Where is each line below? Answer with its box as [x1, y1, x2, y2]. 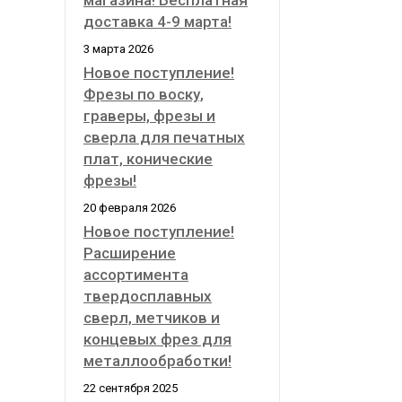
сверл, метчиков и [83, 309, 220, 327]
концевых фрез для [83, 330, 232, 348]
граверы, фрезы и [83, 107, 215, 125]
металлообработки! [83, 352, 232, 370]
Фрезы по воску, [83, 85, 204, 103]
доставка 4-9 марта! [83, 13, 232, 31]
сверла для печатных [83, 128, 245, 146]
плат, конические [83, 150, 213, 168]
